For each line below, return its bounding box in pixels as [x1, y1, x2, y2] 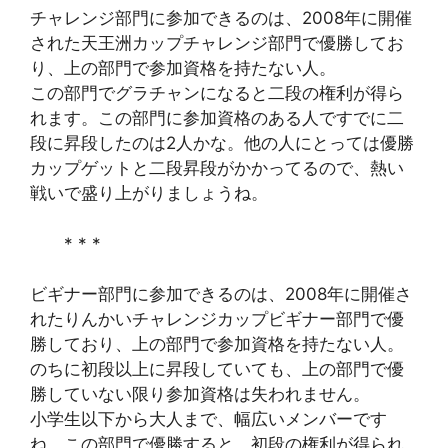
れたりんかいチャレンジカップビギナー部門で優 [30, 309, 404, 329]
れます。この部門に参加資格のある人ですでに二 [30, 108, 404, 128]
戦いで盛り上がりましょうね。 [30, 183, 268, 203]
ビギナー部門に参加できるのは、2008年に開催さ [30, 284, 412, 304]
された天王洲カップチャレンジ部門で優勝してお [30, 33, 404, 53]
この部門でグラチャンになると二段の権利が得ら [30, 83, 404, 103]
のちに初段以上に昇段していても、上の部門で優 [30, 359, 404, 379]
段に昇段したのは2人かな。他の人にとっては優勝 [30, 133, 414, 153]
